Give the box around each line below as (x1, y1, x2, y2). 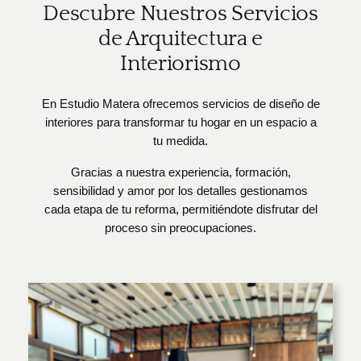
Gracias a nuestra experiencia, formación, (70, 166, 291, 180)
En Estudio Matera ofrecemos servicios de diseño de (41, 98, 320, 111)
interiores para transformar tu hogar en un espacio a (44, 116, 317, 130)
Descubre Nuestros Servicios (43, 2, 318, 27)
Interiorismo (120, 52, 241, 77)
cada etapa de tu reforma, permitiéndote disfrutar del (44, 203, 317, 217)
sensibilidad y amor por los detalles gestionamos (53, 185, 308, 198)
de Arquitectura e (98, 27, 263, 52)
